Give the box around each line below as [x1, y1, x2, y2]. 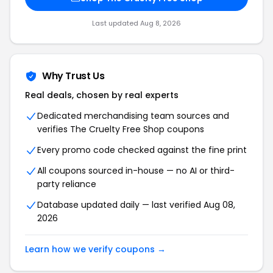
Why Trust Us [42, 69, 105, 83]
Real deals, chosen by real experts [25, 89, 179, 101]
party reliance [37, 178, 96, 190]
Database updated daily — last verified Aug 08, [37, 199, 235, 211]
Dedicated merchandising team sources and [37, 110, 229, 122]
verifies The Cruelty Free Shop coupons [37, 123, 204, 135]
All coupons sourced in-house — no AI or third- [37, 165, 235, 177]
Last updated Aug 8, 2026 [92, 18, 181, 28]
